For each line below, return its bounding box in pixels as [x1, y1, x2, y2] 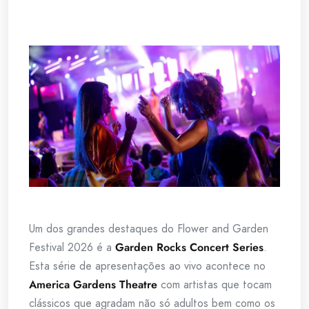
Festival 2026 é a [29, 239, 115, 255]
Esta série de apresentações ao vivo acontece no [29, 257, 266, 274]
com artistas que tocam [157, 276, 272, 292]
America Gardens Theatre [29, 276, 157, 292]
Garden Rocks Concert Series [115, 239, 263, 255]
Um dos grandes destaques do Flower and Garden [29, 220, 268, 237]
